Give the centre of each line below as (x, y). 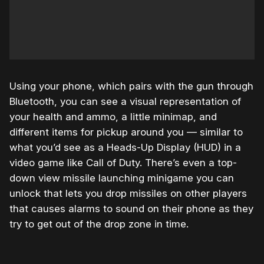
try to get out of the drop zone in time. (99, 224)
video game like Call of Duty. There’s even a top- (123, 163)
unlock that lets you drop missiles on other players (128, 194)
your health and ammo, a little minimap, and (113, 117)
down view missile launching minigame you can (122, 178)
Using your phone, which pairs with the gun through (131, 86)
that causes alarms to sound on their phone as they (131, 209)
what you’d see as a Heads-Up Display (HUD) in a (125, 148)
